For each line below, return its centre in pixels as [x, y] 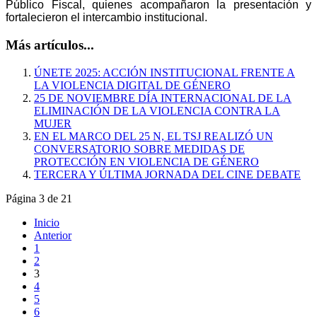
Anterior [53, 235]
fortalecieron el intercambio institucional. [106, 18]
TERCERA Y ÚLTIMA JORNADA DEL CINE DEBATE [167, 174]
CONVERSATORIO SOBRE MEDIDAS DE [139, 149]
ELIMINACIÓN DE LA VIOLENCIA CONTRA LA [157, 110]
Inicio [47, 222]
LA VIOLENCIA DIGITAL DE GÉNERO [132, 85]
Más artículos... [50, 45]
